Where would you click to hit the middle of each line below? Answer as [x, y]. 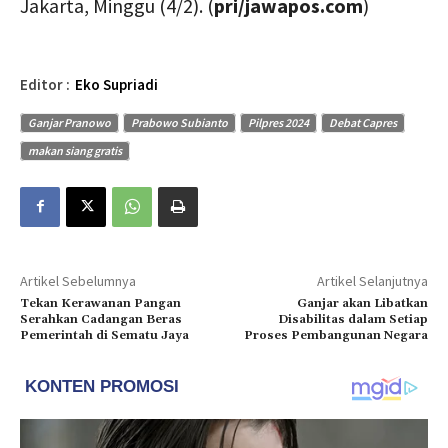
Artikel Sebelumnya [78, 280]
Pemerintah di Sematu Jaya [104, 335]
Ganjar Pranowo [69, 122]
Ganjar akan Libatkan [362, 303]
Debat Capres [363, 122]
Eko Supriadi [116, 84]
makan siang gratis [75, 150]
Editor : [45, 84]
